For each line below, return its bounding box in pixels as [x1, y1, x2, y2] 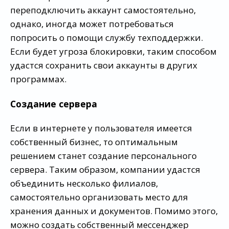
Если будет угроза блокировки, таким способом [10, 45, 217, 58]
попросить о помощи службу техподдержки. [10, 32, 203, 44]
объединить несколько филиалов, [10, 177, 158, 190]
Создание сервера [10, 97, 97, 110]
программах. [10, 73, 66, 85]
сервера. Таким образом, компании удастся [10, 164, 200, 176]
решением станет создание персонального [10, 150, 197, 162]
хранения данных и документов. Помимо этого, [10, 205, 218, 217]
